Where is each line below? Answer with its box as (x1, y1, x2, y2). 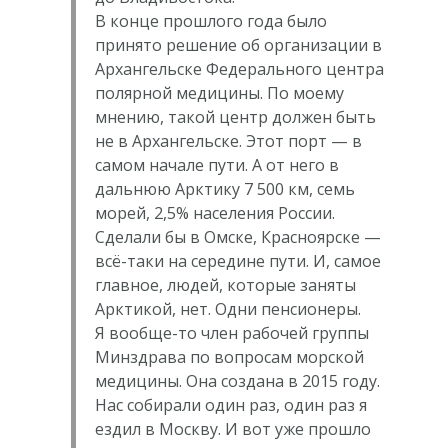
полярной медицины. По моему (94, 82, 344, 105)
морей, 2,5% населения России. (94, 202, 335, 225)
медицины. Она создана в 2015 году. (94, 370, 380, 393)
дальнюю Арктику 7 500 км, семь (94, 178, 355, 201)
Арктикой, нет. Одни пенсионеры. (94, 298, 361, 321)
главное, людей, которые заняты (94, 274, 356, 297)
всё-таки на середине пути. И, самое (94, 250, 381, 273)
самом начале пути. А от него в (94, 154, 339, 177)
